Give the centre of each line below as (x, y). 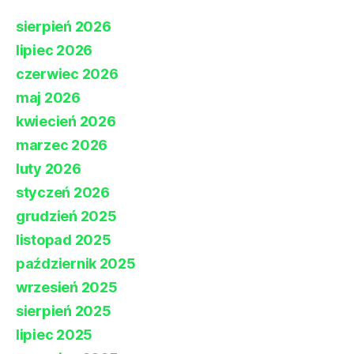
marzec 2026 (62, 145)
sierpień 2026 (64, 26)
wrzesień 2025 (67, 287)
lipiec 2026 (55, 50)
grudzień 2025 (66, 216)
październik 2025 (76, 263)
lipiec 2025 (55, 334)
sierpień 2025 (64, 311)
